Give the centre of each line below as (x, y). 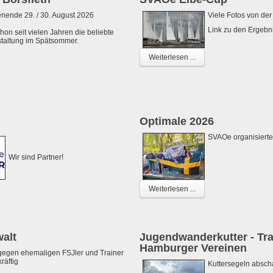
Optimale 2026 (177, 121)
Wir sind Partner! (36, 157)
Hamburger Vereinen (193, 248)
